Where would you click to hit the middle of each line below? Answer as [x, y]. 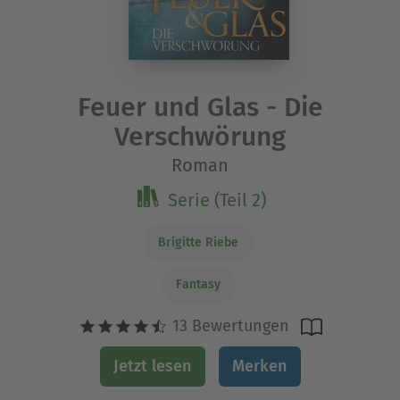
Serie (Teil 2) [217, 200]
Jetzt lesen [152, 366]
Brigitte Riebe [198, 242]
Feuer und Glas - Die [200, 108]
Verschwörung [200, 137]
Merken [259, 366]
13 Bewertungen [228, 326]
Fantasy [198, 285]
